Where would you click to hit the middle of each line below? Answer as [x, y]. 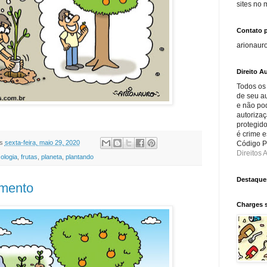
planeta [51, 156]
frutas [29, 156]
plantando [79, 156]
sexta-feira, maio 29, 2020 [42, 142]
